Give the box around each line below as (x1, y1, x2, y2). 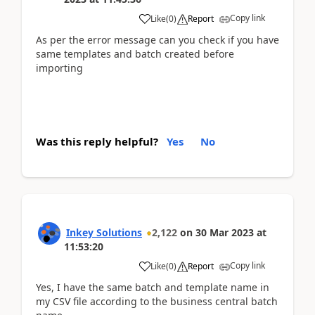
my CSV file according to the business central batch (36, 294, 278, 308)
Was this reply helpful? (36, 134, 158, 148)
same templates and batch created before (36, 47, 234, 60)
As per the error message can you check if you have (36, 33, 279, 46)
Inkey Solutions (66, 225, 142, 239)
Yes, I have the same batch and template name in (36, 280, 269, 294)
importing (36, 61, 86, 75)
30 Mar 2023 (195, 225, 254, 239)
